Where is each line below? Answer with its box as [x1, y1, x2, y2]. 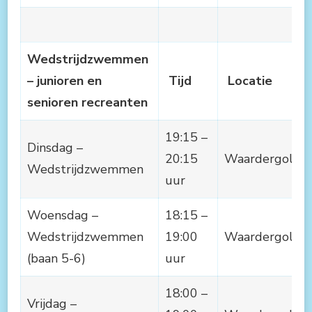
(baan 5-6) [27, 249, 89, 267]
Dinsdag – [27, 139, 83, 156]
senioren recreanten [27, 93, 148, 111]
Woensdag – [27, 206, 98, 224]
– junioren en [27, 72, 102, 89]
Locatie [228, 72, 272, 89]
